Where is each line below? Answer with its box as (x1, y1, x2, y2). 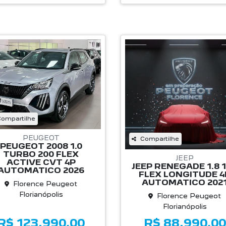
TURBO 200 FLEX (3, 149, 79, 159)
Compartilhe (140, 135, 179, 142)
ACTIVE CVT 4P (6, 157, 76, 167)
